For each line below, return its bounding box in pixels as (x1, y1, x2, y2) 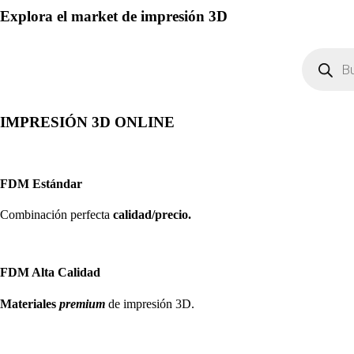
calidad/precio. (113, 207, 191, 221)
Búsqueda (301, 47, 351, 60)
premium (59, 296, 105, 311)
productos (301, 72, 350, 85)
